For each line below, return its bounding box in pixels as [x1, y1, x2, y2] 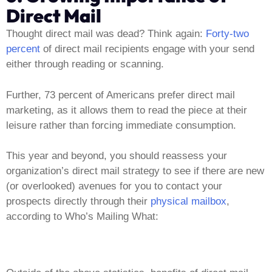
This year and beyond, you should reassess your [6, 150, 227, 162]
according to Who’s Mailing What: [6, 211, 158, 223]
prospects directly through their [6, 195, 151, 208]
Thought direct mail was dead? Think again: [6, 28, 206, 40]
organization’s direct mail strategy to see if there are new [6, 165, 264, 177]
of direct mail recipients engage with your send [40, 43, 254, 55]
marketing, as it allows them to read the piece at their [6, 104, 247, 116]
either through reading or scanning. [6, 58, 164, 70]
